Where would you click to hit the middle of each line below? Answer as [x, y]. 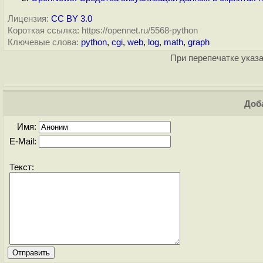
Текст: [22, 167]
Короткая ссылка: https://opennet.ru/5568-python [103, 31]
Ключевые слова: [43, 42]
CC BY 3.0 [72, 19]
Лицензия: [28, 19]
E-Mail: [24, 141]
